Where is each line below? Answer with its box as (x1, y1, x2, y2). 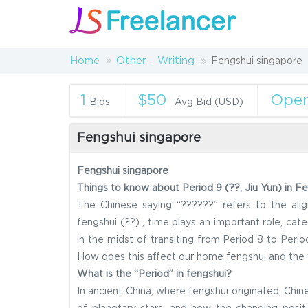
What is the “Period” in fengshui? (77, 269, 232, 279)
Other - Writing (116, 56, 195, 66)
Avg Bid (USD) (175, 98, 243, 107)
